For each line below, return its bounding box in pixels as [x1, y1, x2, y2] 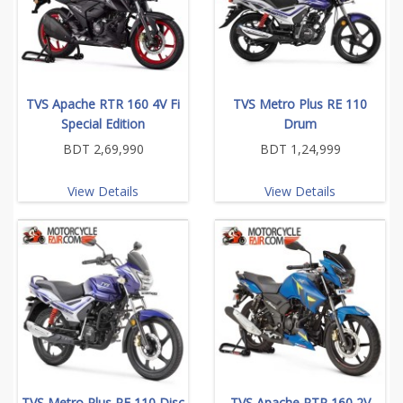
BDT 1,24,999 [259, 139, 341, 157]
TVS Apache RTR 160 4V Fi [26, 94, 180, 112]
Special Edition [61, 114, 145, 132]
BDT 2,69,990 [62, 139, 144, 157]
